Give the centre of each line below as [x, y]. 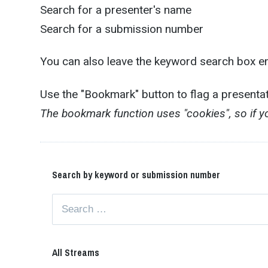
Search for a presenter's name [116, 10]
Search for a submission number [122, 29]
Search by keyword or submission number [136, 174]
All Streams [76, 252]
